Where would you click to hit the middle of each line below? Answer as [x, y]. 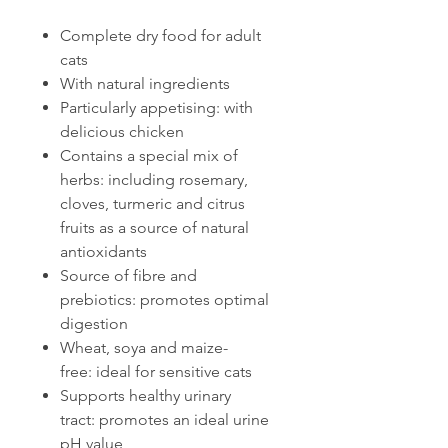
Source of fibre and [128, 276]
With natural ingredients [145, 84]
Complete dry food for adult [160, 36]
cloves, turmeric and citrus [152, 204]
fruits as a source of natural [154, 228]
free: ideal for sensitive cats [156, 372]
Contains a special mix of [149, 156]
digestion [94, 324]
